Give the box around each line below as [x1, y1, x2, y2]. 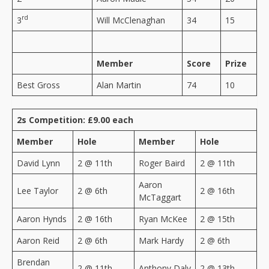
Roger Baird [139, 157, 185, 169]
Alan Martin [97, 79, 141, 91]
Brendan [17, 256, 50, 268]
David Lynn [17, 157, 60, 169]
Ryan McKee [139, 213, 187, 225]
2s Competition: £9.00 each [17, 113, 133, 125]
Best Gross [17, 79, 60, 91]
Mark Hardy [139, 234, 184, 246]
